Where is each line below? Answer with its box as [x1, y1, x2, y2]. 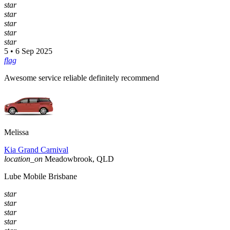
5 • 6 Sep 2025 [4, 47, 52, 56]
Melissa [4, 128, 29, 137]
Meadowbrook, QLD [45, 155, 114, 164]
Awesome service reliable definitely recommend [4, 73, 159, 83]
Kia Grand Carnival [4, 145, 68, 155]
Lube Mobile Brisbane [4, 172, 77, 181]
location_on [4, 155, 43, 164]
